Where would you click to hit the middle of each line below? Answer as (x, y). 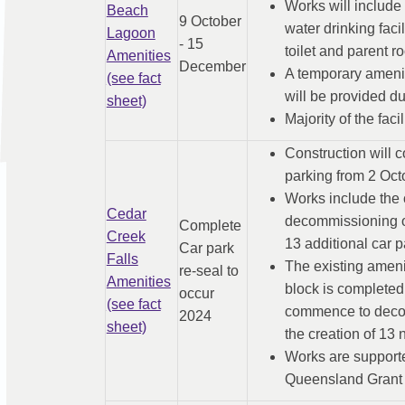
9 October (210, 22)
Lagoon (131, 33)
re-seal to (208, 271)
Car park (206, 249)
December (212, 67)
